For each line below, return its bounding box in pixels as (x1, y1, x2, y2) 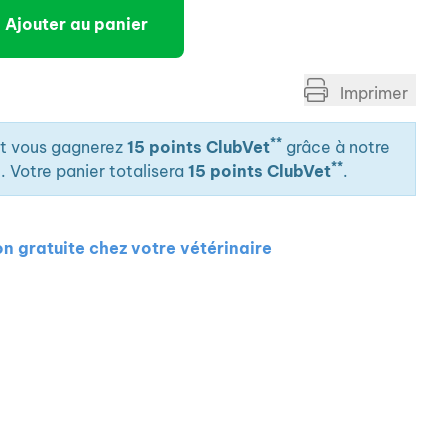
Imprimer (336, 83, 408, 103)
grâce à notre (282, 137, 390, 157)
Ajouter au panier (5, 14, 148, 34)
